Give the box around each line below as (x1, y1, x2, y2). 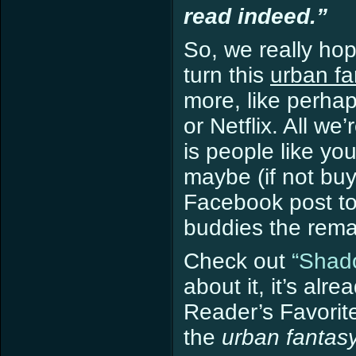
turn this (184, 63, 270, 87)
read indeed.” (184, 4, 327, 29)
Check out (184, 249, 292, 273)
